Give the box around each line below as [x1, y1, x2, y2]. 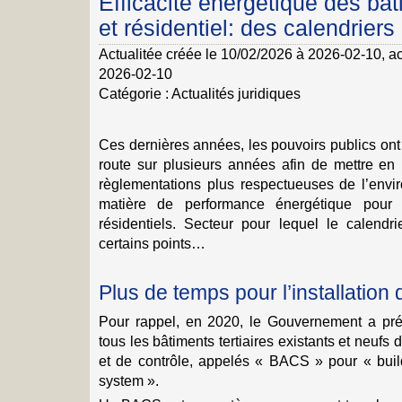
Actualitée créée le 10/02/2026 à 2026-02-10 [99, 46, 381, 62]
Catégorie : [99, 85, 169, 101]
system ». [99, 372, 159, 389]
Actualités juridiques [171, 85, 301, 101]
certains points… [99, 235, 205, 251]
